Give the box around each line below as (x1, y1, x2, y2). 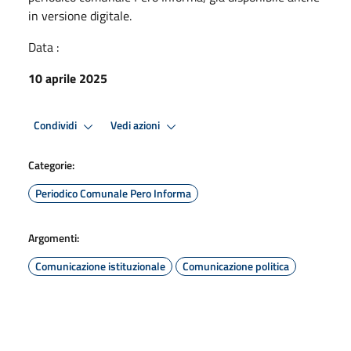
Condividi (34, 117, 79, 135)
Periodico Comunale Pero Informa (35, 184, 191, 201)
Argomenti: (28, 229, 79, 246)
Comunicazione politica (183, 257, 289, 274)
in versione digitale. (28, 5, 132, 25)
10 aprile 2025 (28, 68, 107, 88)
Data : (28, 37, 59, 56)
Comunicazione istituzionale (35, 257, 165, 274)
